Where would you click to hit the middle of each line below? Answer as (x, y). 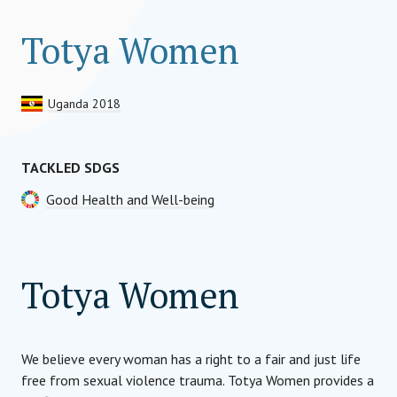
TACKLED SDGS (70, 167)
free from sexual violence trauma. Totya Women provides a (198, 380)
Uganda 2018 (84, 104)
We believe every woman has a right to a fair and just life (191, 359)
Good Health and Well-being (130, 199)
